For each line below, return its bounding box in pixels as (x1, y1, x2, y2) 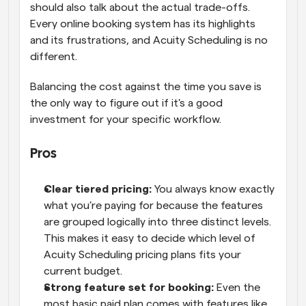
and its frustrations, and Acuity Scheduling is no (30, 35, 268, 46)
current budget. (44, 266, 125, 277)
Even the (217, 282, 260, 294)
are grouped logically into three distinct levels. (44, 217, 271, 228)
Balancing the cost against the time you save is (30, 81, 262, 93)
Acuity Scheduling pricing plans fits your (44, 249, 241, 261)
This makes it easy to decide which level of (44, 233, 255, 245)
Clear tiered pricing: (44, 184, 154, 195)
